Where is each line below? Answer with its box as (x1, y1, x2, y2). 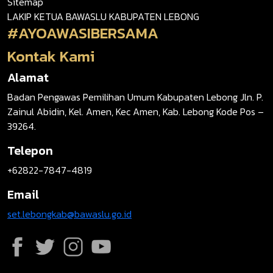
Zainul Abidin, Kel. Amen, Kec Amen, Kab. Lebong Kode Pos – (7, 104, 264, 119)
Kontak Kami (7, 44, 94, 68)
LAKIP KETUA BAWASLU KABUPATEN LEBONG (7, 9, 199, 24)
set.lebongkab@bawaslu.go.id (7, 207, 132, 222)
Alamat (7, 68, 49, 87)
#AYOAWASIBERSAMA (7, 21, 158, 45)
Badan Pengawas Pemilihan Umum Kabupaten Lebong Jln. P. (7, 90, 263, 105)
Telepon (7, 141, 53, 160)
